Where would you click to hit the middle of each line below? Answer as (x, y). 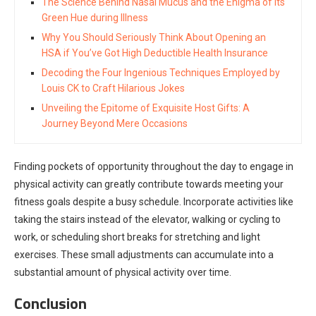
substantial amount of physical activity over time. (123, 272)
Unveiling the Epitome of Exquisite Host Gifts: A (146, 108)
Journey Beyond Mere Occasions (115, 123)
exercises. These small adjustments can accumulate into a (144, 254)
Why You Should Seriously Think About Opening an (154, 37)
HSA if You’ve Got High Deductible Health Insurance (155, 53)
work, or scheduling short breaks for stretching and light (137, 237)
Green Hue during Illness (95, 17)
